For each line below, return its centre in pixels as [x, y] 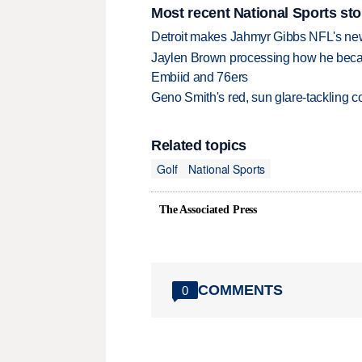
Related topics [199, 146]
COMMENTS [240, 290]
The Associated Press [208, 210]
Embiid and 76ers [200, 77]
